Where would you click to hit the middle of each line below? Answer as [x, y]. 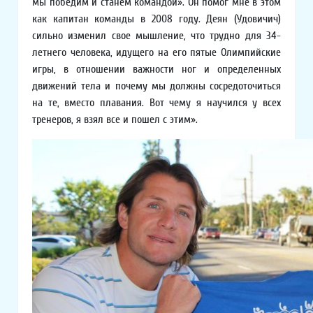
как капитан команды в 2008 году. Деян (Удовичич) [156, 19]
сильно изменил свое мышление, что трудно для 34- [156, 36]
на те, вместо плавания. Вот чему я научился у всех [156, 103]
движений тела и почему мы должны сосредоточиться [156, 86]
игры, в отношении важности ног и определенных [156, 70]
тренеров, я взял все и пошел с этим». [115, 120]
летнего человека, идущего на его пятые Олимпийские [156, 53]
